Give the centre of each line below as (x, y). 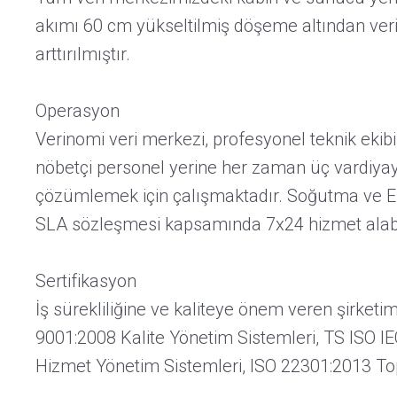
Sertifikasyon (86, 281)
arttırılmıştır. (83, 54)
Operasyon (78, 111)
